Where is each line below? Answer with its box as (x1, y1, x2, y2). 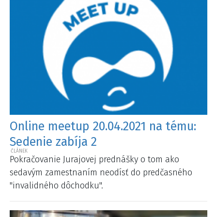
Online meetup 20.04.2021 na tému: (10, 119, 196, 134)
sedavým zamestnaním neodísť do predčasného (10, 167, 192, 178)
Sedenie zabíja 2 (10, 134, 97, 149)
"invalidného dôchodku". (10, 180, 103, 191)
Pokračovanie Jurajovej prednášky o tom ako (10, 154, 179, 165)
